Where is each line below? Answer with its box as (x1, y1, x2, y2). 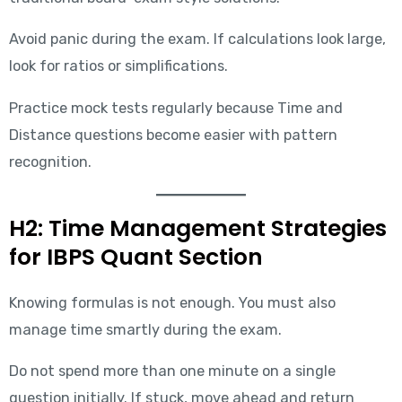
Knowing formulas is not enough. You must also (8, 293, 336, 311)
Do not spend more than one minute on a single (8, 363, 336, 380)
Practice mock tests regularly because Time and (8, 99, 343, 117)
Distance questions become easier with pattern (8, 126, 337, 144)
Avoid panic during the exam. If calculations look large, (8, 31, 386, 48)
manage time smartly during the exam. (8, 320, 282, 338)
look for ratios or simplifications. (8, 57, 228, 75)
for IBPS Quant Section (8, 240, 263, 273)
